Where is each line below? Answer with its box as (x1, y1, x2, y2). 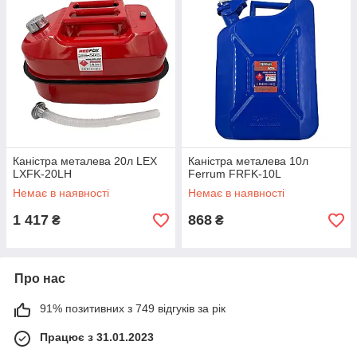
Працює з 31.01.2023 (40, 331, 154, 343)
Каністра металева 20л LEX (13, 155, 157, 167)
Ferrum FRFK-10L (188, 167, 281, 180)
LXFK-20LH (13, 167, 72, 180)
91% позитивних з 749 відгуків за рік (40, 302, 226, 315)
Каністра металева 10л (188, 155, 308, 167)
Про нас (14, 272, 65, 285)
